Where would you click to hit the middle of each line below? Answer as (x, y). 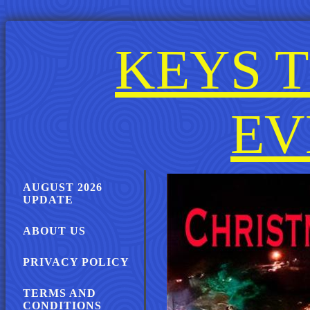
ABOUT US (54, 231)
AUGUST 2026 (63, 187)
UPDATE (48, 200)
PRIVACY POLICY (76, 262)
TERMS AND (60, 293)
